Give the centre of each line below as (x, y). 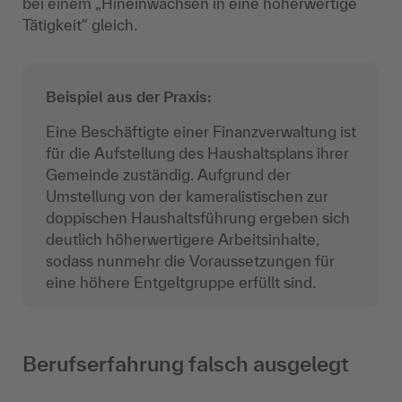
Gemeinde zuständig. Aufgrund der (168, 175)
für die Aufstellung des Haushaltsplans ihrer (197, 153)
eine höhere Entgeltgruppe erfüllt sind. (180, 282)
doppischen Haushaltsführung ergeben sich (197, 218)
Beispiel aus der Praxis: (128, 96)
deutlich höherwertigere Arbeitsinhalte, (182, 239)
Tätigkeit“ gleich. (80, 25)
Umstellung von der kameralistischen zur (187, 196)
